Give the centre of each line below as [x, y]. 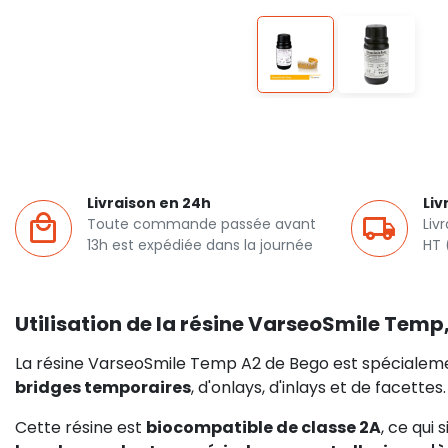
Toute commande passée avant [201, 224]
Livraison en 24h [149, 203]
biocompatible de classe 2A [263, 427]
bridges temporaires [103, 387]
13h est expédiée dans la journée [200, 245]
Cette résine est [80, 427]
